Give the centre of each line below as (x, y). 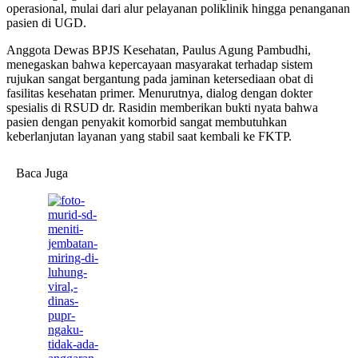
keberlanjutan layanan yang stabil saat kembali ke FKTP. (149, 137)
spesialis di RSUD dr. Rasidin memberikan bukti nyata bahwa (162, 108)
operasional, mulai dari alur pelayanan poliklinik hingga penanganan (178, 9)
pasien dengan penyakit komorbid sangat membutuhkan (147, 122)
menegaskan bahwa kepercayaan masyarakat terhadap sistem (159, 65)
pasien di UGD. (46, 23)
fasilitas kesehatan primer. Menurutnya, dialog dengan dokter (159, 93)
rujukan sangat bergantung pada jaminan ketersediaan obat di (160, 79)
